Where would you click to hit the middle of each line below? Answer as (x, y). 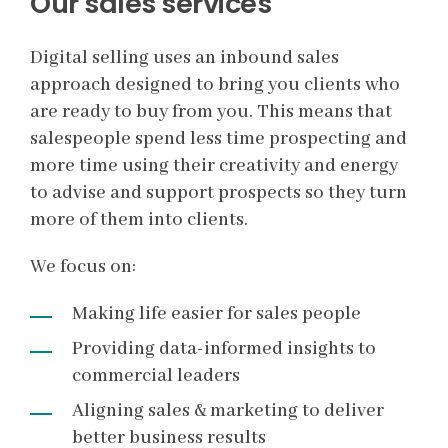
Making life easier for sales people (216, 314)
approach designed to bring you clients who (215, 85)
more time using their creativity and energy (214, 166)
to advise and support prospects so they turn (218, 193)
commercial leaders (156, 376)
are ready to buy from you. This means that (211, 112)
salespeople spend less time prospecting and (218, 139)
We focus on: (83, 267)
